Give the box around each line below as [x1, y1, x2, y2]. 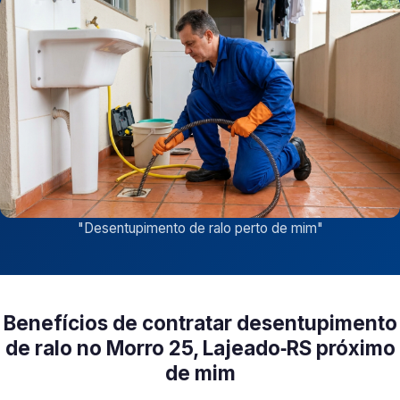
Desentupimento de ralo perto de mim [83, 220, 317, 237]
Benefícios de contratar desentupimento [3, 311, 397, 336]
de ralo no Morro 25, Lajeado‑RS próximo [4, 336, 396, 361]
